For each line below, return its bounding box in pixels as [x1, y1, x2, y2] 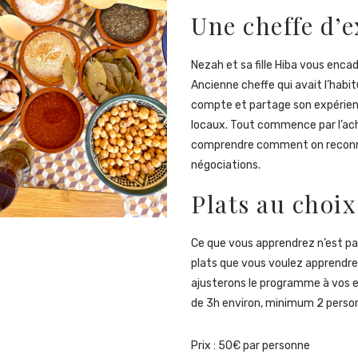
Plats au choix [191, 188, 356, 220]
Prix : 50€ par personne [191, 339, 310, 352]
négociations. [191, 158, 261, 172]
